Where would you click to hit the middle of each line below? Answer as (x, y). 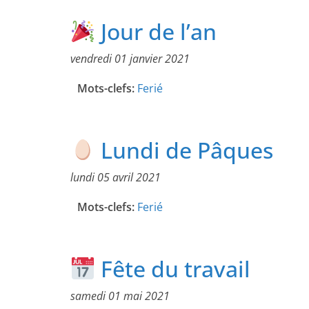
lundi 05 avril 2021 (116, 178)
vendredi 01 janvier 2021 (130, 59)
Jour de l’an (156, 32)
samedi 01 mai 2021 (120, 296)
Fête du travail (173, 269)
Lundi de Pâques (185, 150)
